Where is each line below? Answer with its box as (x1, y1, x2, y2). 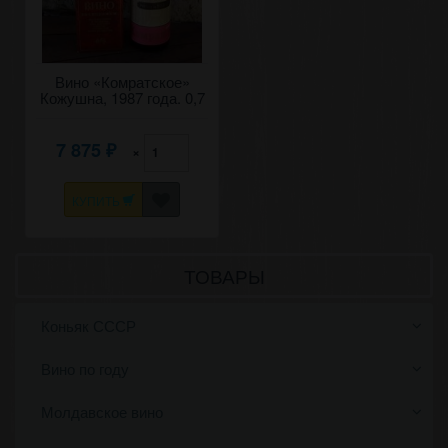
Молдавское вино (41, 401, 163, 422)
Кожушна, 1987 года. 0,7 (39, 87, 205, 108)
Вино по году (41, 358, 129, 379)
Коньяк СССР (41, 315, 136, 336)
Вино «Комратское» (54, 71, 190, 92)
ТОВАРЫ (183, 262, 265, 289)
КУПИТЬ (72, 191, 124, 209)
